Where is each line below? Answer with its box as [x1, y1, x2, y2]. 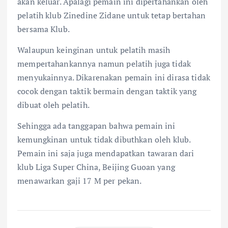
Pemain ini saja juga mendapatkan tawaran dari [17, 148, 194, 159]
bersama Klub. [17, 23, 70, 35]
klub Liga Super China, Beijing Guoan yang [17, 161, 175, 173]
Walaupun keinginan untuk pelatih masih [17, 44, 170, 56]
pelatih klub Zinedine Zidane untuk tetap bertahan [17, 10, 206, 21]
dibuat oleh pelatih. [17, 99, 90, 111]
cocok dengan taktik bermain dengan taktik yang [17, 85, 197, 97]
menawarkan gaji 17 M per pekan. [17, 175, 142, 187]
